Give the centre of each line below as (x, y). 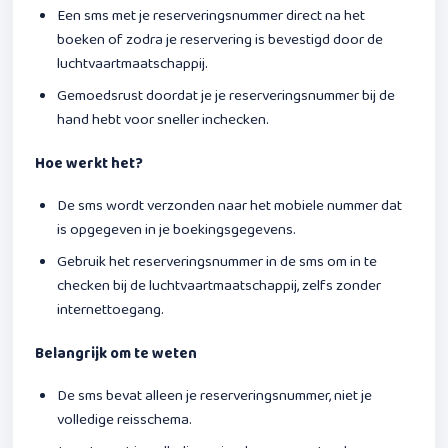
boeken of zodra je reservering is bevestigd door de (220, 39)
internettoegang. (110, 309)
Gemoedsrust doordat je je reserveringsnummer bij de (226, 95)
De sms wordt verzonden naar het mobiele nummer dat (229, 205)
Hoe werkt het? (89, 163)
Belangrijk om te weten (116, 353)
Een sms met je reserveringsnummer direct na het (211, 15)
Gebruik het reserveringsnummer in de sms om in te (217, 261)
